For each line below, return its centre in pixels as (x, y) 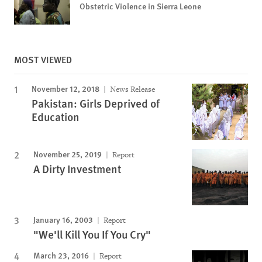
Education (56, 117)
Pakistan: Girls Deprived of (96, 103)
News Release (132, 89)
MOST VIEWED (43, 59)
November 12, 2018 (65, 88)
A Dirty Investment (77, 169)
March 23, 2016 (61, 255)
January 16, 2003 (63, 219)
